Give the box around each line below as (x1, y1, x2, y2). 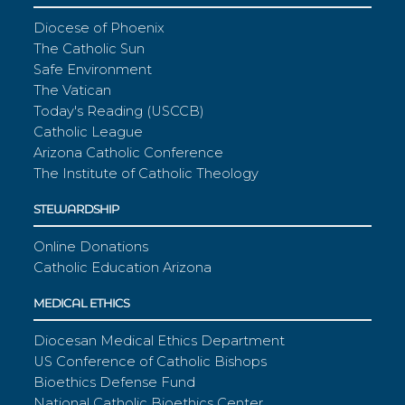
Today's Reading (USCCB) (33, 103, 205, 120)
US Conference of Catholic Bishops (33, 353, 268, 371)
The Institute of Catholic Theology (33, 165, 259, 183)
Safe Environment (33, 61, 153, 79)
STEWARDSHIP (33, 201, 120, 218)
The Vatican (33, 82, 112, 99)
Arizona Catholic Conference (33, 145, 224, 162)
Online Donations (33, 239, 149, 256)
